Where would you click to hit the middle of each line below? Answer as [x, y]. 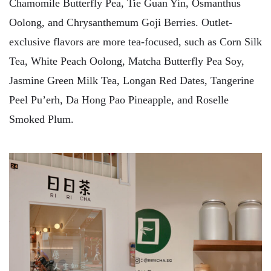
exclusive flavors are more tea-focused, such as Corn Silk [135, 42]
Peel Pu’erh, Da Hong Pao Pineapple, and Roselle [119, 100]
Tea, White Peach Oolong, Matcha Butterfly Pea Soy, [127, 61]
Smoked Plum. [41, 119]
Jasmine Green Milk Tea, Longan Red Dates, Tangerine [132, 80]
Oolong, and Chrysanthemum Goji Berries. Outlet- [121, 22]
